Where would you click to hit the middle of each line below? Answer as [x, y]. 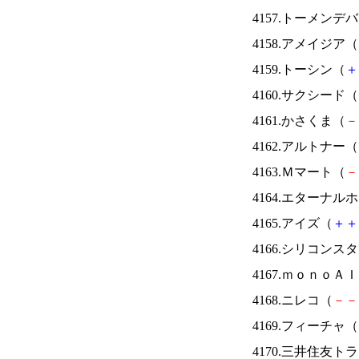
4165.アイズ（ [292, 223]
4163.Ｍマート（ [299, 172]
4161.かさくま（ [299, 121]
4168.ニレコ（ [292, 300]
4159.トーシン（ [299, 69]
